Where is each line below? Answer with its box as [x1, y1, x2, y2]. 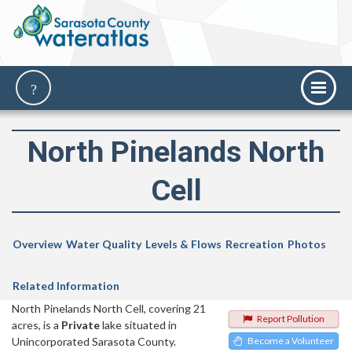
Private [61, 318, 100, 332]
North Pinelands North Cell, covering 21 [12, 302, 206, 316]
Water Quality [66, 237, 141, 251]
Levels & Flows [145, 237, 222, 251]
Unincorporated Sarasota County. [12, 335, 176, 349]
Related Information [13, 279, 119, 293]
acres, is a [12, 318, 61, 332]
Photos [288, 237, 326, 251]
